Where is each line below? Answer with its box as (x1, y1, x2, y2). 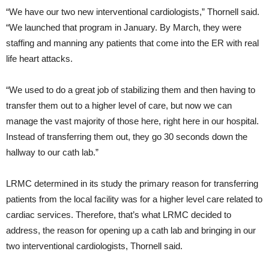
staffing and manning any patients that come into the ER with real (6, 37, 259, 48)
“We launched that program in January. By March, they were (6, 22, 241, 32)
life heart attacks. (6, 53, 73, 64)
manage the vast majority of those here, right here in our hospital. (6, 115, 259, 126)
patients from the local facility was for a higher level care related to (6, 193, 262, 204)
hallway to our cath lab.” (6, 147, 98, 157)
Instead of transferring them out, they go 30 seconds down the (6, 131, 247, 142)
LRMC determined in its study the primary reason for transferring (6, 178, 258, 189)
